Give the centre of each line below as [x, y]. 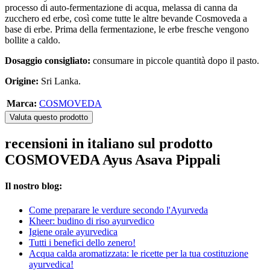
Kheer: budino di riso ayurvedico [92, 221]
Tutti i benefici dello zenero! [82, 242]
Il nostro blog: [33, 186]
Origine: [23, 81]
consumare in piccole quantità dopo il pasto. [176, 61]
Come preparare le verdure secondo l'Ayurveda [118, 210]
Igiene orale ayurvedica [73, 231]
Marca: [22, 104]
